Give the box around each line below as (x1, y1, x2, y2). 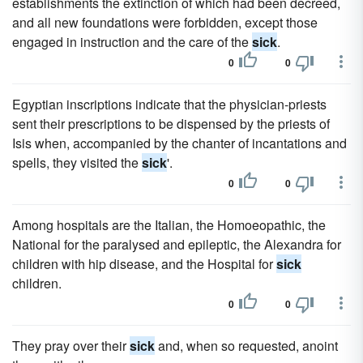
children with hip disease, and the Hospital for (12, 254, 276, 273)
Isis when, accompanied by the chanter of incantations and (12, 134, 347, 152)
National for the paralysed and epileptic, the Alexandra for (12, 235, 341, 254)
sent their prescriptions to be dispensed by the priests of (12, 114, 330, 133)
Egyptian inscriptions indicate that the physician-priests (12, 95, 327, 113)
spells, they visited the (12, 153, 142, 172)
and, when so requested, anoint (155, 336, 338, 355)
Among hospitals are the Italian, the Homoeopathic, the (12, 216, 326, 234)
